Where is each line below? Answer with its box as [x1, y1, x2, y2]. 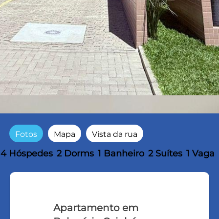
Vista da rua [92, 129, 138, 139]
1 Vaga [186, 148, 215, 159]
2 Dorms [57, 148, 94, 159]
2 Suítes [148, 148, 182, 159]
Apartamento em [53, 202, 138, 214]
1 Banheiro [98, 148, 144, 159]
